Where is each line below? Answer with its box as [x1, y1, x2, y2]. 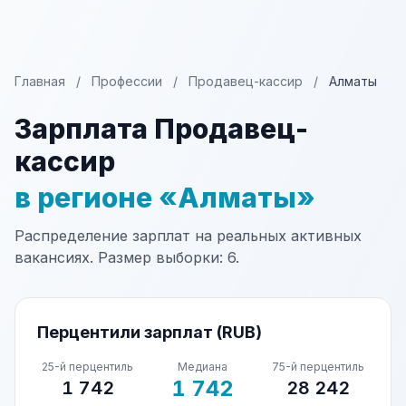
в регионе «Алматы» [14, 181, 315, 214]
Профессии [92, 73, 162, 89]
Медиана [178, 360, 228, 373]
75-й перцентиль [272, 360, 365, 373]
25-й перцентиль [42, 360, 134, 373]
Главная [14, 73, 65, 89]
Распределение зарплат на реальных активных [14, 227, 362, 245]
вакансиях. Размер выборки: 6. [14, 248, 239, 266]
